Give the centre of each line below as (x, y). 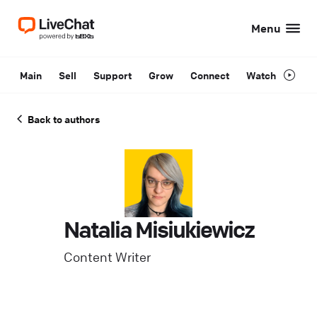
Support (113, 75)
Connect (210, 75)
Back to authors (64, 119)
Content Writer (107, 257)
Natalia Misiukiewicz (158, 230)
